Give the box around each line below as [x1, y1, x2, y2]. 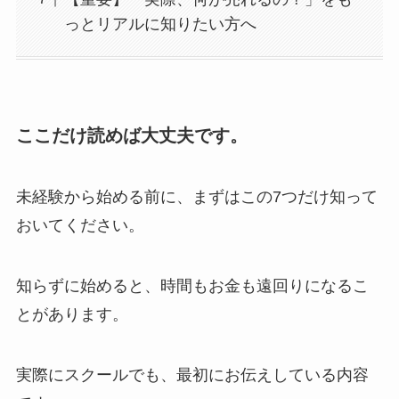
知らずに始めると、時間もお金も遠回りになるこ [15, 277, 369, 296]
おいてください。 [15, 216, 144, 235]
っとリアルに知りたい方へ [63, 14, 256, 33]
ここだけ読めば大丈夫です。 [15, 125, 248, 145]
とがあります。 [15, 305, 128, 324]
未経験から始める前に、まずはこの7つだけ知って [15, 188, 378, 207]
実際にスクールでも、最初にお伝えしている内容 [15, 365, 369, 384]
